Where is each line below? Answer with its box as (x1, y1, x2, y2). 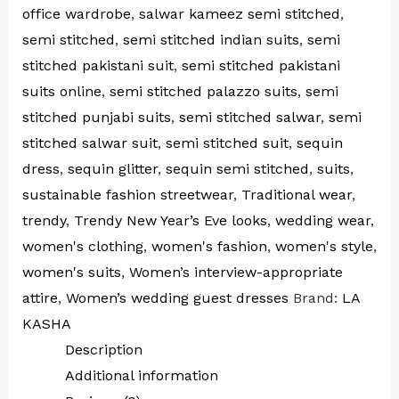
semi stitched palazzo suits (109, 83, 297, 101)
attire (21, 289, 58, 307)
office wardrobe (21, 5, 131, 23)
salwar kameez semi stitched (138, 5, 340, 23)
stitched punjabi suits (21, 109, 171, 126)
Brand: (292, 289, 342, 307)
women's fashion (151, 238, 267, 256)
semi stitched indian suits (122, 31, 299, 49)
